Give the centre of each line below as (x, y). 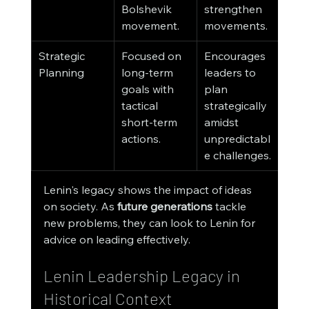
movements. (236, 26)
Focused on (152, 56)
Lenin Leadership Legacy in (143, 276)
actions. (141, 139)
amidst (222, 122)
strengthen (234, 9)
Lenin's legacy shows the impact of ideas (149, 190)
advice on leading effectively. (117, 240)
